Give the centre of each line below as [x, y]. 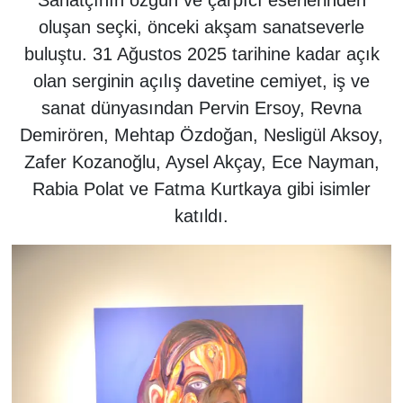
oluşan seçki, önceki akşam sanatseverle [201, 27]
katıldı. [201, 216]
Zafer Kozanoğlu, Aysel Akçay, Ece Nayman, [201, 162]
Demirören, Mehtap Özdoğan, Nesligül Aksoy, [201, 135]
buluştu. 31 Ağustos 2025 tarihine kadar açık [201, 54]
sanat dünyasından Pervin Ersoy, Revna [201, 108]
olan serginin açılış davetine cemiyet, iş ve [201, 81]
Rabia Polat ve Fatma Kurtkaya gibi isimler [201, 189]
